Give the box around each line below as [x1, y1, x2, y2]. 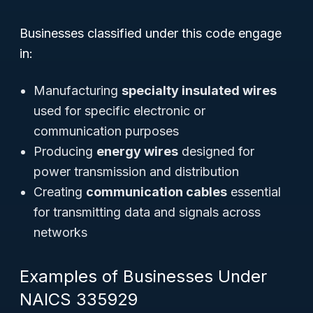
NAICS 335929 [20, 289, 138, 310]
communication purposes [34, 124, 179, 138]
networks [34, 225, 87, 240]
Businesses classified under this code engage [20, 26, 282, 41]
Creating [34, 184, 86, 199]
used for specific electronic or [34, 103, 205, 118]
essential [227, 184, 281, 199]
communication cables [86, 184, 227, 199]
